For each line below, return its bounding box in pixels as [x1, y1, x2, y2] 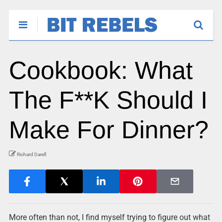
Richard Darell [16, 152, 46, 157]
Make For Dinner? [8, 116, 209, 144]
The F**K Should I [8, 86, 208, 114]
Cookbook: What [8, 56, 193, 84]
